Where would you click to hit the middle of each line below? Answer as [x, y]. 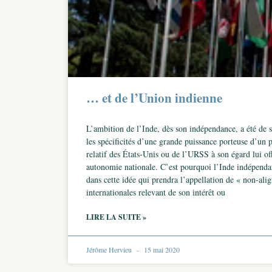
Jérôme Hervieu [110, 250]
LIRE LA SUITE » [116, 217]
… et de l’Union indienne [154, 98]
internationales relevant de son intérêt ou [156, 192]
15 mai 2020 [161, 250]
